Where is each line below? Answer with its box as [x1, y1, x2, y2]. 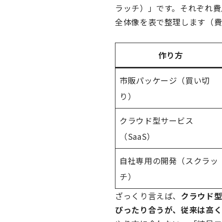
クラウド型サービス [119, 114, 194, 126]
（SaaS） [119, 130, 155, 142]
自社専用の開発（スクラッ [119, 155, 219, 166]
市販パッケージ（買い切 [119, 74, 211, 86]
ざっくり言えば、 [115, 190, 181, 202]
